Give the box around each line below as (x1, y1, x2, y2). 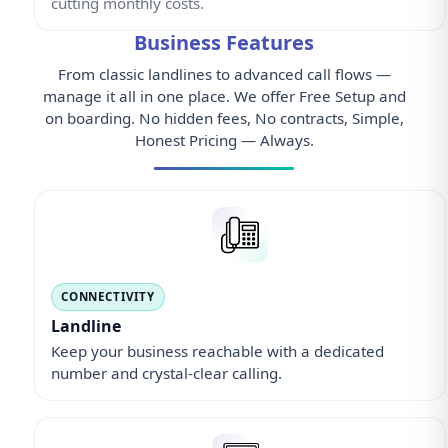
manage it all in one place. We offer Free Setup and (42, 85, 406, 106)
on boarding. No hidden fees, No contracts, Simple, (44, 107, 404, 128)
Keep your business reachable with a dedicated (50, 340, 384, 361)
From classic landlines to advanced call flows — (57, 63, 391, 84)
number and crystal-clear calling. (50, 362, 282, 383)
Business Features (134, 28, 314, 56)
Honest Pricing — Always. (134, 129, 314, 150)
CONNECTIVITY (60, 288, 155, 304)
